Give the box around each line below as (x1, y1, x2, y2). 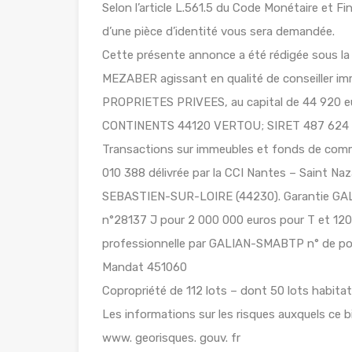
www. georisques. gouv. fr (102, 331, 240, 346)
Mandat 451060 (102, 260, 187, 275)
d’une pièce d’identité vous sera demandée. (102, 24, 335, 39)
